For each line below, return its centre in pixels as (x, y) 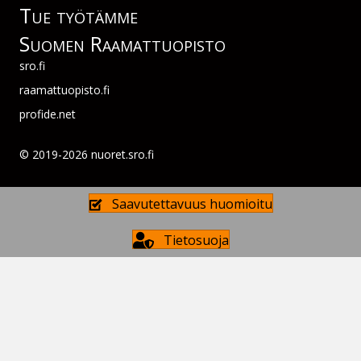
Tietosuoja (196, 241)
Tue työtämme (79, 15)
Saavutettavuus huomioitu (192, 204)
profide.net (48, 114)
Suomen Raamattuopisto (122, 44)
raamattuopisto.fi (64, 90)
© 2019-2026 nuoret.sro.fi (87, 154)
